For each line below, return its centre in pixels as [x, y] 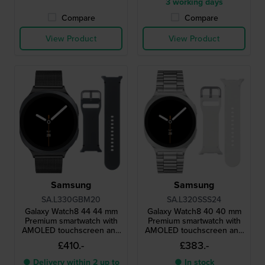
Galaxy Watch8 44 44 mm [71, 211]
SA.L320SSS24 [194, 199]
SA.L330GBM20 [71, 199]
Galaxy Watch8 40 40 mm [194, 211]
